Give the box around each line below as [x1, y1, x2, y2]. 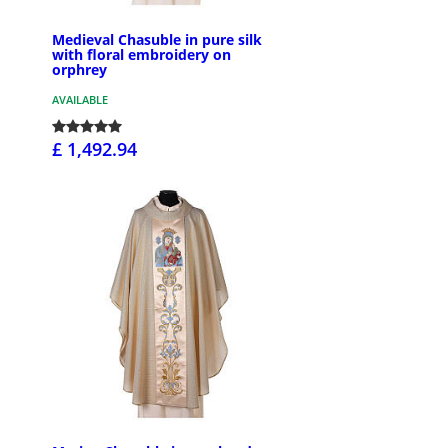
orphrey [52, 59, 107, 79]
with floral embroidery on [52, 44, 231, 64]
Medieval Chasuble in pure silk [52, 29, 262, 49]
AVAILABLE [52, 91, 108, 107]
